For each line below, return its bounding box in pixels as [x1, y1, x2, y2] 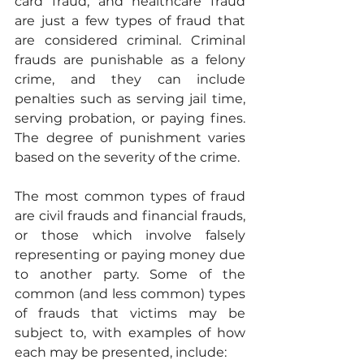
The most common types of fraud [15, 188, 245, 205]
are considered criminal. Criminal [15, 32, 245, 49]
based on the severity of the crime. [15, 149, 240, 166]
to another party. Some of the [15, 266, 245, 283]
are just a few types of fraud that [15, 13, 245, 29]
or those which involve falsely [15, 227, 245, 244]
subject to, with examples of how [15, 325, 245, 341]
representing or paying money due [15, 247, 245, 263]
